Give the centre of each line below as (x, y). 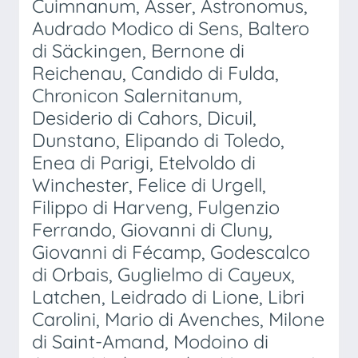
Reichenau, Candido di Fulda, (155, 73)
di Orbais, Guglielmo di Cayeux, (163, 274)
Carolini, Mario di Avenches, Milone (178, 319)
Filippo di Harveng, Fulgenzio (156, 207)
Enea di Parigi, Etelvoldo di (144, 163)
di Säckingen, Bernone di (138, 51)
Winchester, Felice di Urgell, (149, 185)
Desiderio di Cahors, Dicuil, (144, 118)
